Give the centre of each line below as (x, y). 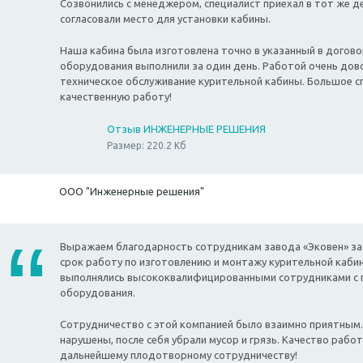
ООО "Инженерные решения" (132, 192)
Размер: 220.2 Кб (147, 146)
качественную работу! (116, 97)
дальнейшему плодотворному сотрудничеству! (179, 355)
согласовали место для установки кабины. (165, 19)
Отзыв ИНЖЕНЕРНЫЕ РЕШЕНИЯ (186, 129)
